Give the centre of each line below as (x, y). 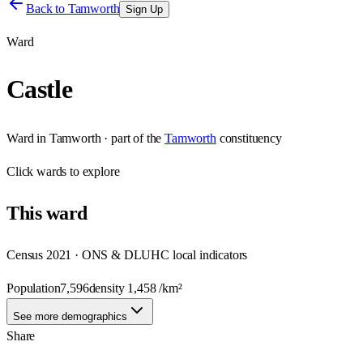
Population (34, 288)
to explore (93, 171)
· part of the (131, 138)
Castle (40, 90)
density (108, 288)
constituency (250, 138)
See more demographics (70, 316)
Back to (47, 9)
